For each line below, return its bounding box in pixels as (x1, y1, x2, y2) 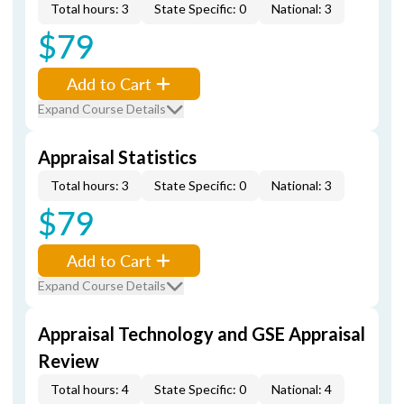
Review (38, 350, 99, 372)
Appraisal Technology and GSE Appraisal (38, 323, 365, 344)
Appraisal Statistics (38, 146, 197, 168)
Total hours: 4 (50, 381, 129, 397)
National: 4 (271, 381, 332, 397)
